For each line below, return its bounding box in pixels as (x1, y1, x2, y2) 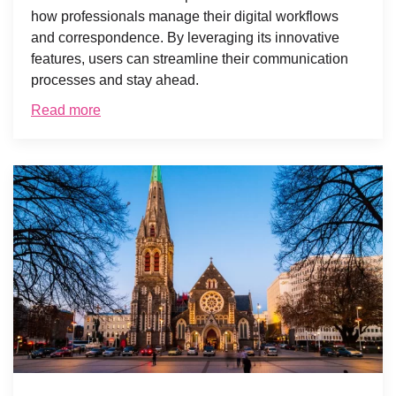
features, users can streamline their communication (31, 50, 348, 66)
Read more (31, 102, 101, 118)
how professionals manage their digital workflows (31, 8, 339, 24)
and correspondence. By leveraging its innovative (31, 29, 339, 45)
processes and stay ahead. (31, 72, 199, 88)
